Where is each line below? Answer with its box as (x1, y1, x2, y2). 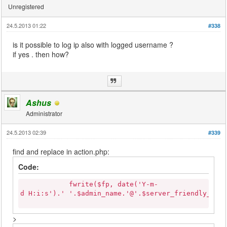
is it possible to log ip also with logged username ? (13, 39, 174, 50)
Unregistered (8, 2, 45, 11)
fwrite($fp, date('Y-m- (20, 180, 159, 188)
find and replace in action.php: (13, 146, 110, 157)
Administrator (26, 108, 63, 118)
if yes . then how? (13, 49, 69, 59)
